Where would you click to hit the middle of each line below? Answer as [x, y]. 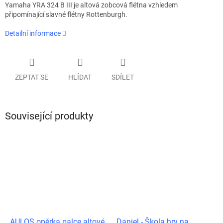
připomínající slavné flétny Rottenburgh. [66, 15]
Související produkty [49, 116]
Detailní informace [33, 34]
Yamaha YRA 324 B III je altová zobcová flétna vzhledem [91, 5]
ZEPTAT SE [32, 77]
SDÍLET [123, 77]
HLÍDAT [80, 77]
